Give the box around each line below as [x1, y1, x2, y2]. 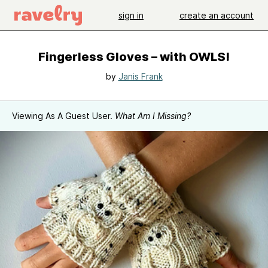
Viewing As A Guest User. [12, 111, 115, 121]
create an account [179, 10, 254, 20]
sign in [118, 10, 144, 20]
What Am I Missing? [115, 111, 191, 121]
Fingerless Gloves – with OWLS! [38, 50, 230, 64]
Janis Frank [118, 71, 163, 81]
